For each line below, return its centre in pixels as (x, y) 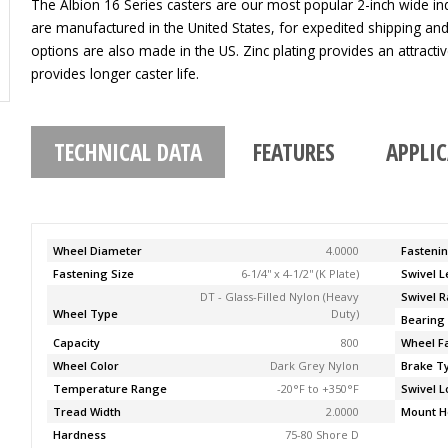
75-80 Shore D (321, 434)
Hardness (80, 434)
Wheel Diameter (98, 250)
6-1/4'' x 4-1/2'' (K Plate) (299, 273)
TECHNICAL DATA (128, 151)
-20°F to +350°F (317, 388)
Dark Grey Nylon (314, 365)
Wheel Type (86, 313)
